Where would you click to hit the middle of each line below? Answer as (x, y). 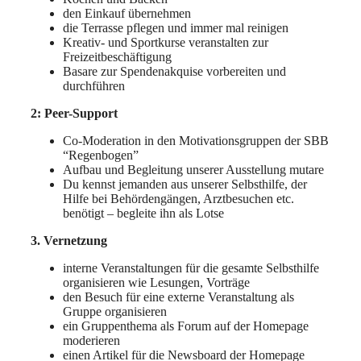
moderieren (91, 341)
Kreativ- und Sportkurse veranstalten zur (166, 43)
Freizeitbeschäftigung (117, 57)
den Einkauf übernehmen (127, 14)
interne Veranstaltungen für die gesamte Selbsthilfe (191, 268)
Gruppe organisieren (115, 312)
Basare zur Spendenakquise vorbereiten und (174, 72)
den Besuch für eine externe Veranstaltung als (178, 297)
